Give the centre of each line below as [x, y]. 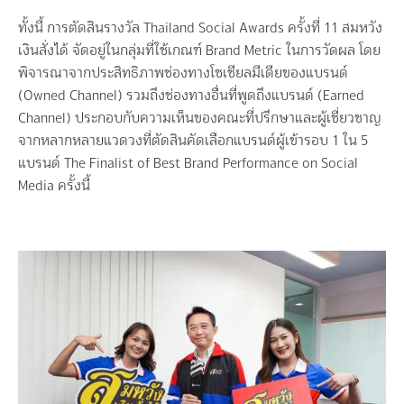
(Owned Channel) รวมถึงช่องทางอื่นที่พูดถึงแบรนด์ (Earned [191, 95]
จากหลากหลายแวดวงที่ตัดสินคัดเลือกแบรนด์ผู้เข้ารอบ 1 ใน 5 [193, 140]
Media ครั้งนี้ [54, 185]
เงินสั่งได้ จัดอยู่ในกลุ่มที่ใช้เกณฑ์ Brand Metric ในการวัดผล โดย [199, 50]
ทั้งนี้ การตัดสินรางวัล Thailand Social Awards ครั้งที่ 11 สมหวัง [200, 27]
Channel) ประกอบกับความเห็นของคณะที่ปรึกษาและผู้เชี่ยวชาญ [200, 117]
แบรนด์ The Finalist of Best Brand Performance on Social [188, 162]
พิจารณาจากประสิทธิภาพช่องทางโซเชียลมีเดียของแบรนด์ [183, 72]
